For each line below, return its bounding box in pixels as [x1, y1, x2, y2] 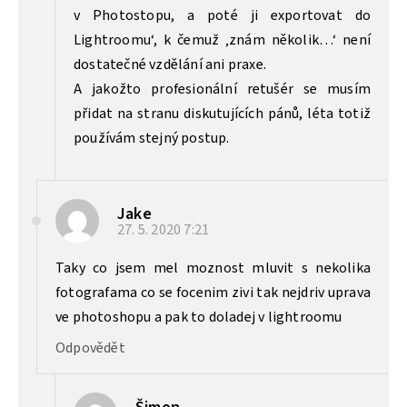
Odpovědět [55, 337, 125, 358]
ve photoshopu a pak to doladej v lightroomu [55, 306, 342, 327]
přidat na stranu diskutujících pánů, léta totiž [74, 103, 371, 124]
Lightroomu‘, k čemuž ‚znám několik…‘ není [74, 29, 371, 50]
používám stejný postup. [74, 127, 230, 148]
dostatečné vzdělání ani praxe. [74, 54, 266, 74]
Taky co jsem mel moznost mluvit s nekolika [55, 257, 371, 278]
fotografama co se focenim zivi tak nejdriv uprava [55, 282, 371, 303]
